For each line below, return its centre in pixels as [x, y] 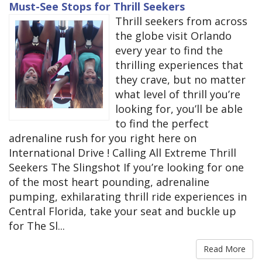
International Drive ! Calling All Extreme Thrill [123, 153]
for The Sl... [37, 226]
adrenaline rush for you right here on [103, 138]
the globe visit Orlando [173, 36]
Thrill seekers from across [181, 21]
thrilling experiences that [179, 65]
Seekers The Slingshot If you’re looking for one [126, 168]
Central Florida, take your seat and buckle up [123, 211]
